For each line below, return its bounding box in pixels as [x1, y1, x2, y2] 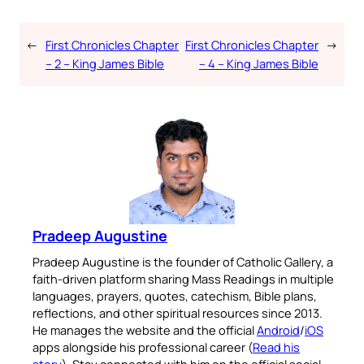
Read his [253, 339, 300, 356]
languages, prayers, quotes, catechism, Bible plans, [32, 288, 317, 305]
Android [257, 322, 300, 339]
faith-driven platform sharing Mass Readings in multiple [32, 271, 334, 288]
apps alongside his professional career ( [32, 339, 253, 356]
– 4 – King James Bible [199, 55, 318, 72]
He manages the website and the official [32, 322, 257, 339]
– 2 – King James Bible [45, 55, 164, 72]
